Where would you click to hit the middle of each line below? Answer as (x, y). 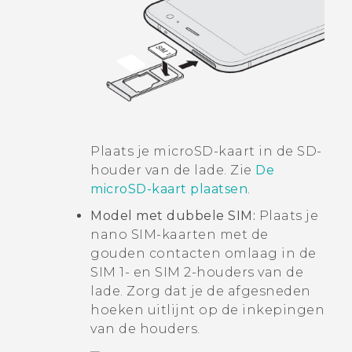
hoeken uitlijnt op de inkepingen (207, 310)
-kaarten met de (213, 234)
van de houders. (145, 328)
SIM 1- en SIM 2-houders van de (197, 272)
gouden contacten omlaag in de (203, 253)
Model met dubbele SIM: (175, 215)
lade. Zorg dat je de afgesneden (201, 291)
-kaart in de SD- (268, 151)
